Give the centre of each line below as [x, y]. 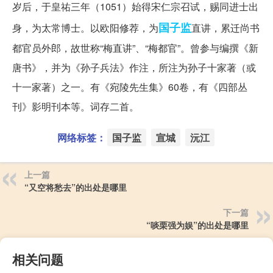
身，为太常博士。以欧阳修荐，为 [85, 28]
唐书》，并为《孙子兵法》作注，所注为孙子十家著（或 [134, 68]
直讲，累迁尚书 [225, 28]
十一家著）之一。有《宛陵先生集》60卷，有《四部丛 [130, 87]
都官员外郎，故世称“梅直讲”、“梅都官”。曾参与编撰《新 [135, 48]
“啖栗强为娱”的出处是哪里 [197, 225]
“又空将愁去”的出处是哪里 [76, 187]
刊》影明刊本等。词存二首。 [76, 107]
